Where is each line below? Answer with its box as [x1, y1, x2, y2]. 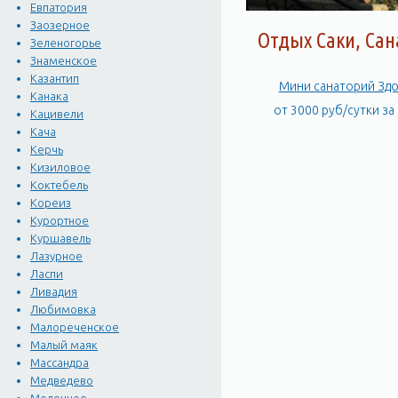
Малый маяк [30, 338, 99, 352]
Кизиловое [30, 161, 92, 174]
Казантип [30, 72, 80, 85]
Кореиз [30, 196, 72, 210]
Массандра [30, 356, 90, 370]
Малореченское [30, 321, 120, 334]
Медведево [30, 374, 94, 387]
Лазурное [30, 250, 84, 263]
